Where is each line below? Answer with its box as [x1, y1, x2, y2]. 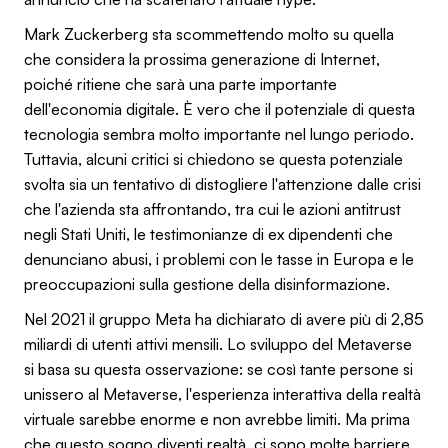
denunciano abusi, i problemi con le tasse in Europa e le [24, 248, 414, 269]
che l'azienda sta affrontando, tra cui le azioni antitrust [24, 198, 401, 219]
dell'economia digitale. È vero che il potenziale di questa [24, 98, 415, 119]
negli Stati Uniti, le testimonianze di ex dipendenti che [24, 223, 393, 244]
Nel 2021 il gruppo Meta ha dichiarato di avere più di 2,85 [24, 308, 424, 329]
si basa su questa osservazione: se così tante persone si [24, 358, 413, 379]
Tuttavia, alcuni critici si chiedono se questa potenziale [24, 148, 403, 169]
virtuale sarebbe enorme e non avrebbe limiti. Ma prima [24, 408, 410, 429]
